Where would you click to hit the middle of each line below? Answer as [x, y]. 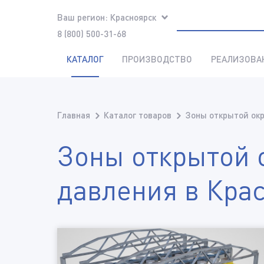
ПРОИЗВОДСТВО [157, 59]
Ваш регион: [82, 17]
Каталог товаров [138, 115]
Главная [74, 115]
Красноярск [133, 17]
